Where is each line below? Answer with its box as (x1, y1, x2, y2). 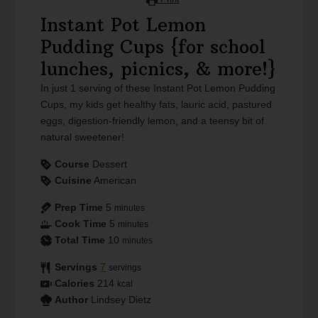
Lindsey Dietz (91, 293, 152, 305)
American (94, 174, 137, 186)
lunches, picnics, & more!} (40, 57, 277, 80)
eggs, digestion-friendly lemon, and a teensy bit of (40, 114, 265, 126)
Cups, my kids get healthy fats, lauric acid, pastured (40, 98, 273, 110)
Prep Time (55, 201, 104, 213)
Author (55, 293, 89, 305)
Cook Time (55, 217, 107, 229)
